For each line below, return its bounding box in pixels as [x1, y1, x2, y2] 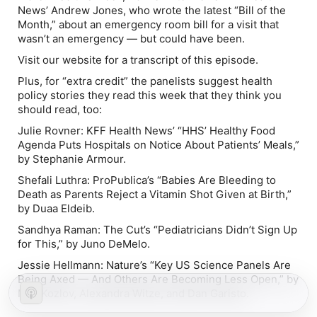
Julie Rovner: [18, 124, 83, 137]
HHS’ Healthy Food [182, 124, 275, 137]
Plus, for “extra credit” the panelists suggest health [18, 74, 272, 88]
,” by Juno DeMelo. [57, 237, 156, 250]
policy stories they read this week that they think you [18, 88, 282, 102]
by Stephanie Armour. [18, 152, 132, 166]
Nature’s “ [103, 258, 154, 272]
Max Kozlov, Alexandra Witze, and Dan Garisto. [18, 287, 255, 300]
